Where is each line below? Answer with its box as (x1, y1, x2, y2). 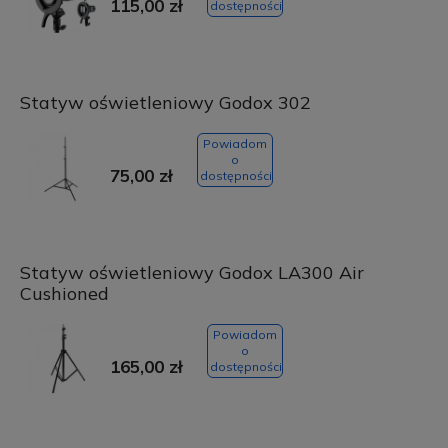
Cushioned (19, 282, 109, 306)
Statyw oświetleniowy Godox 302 (19, 91, 311, 115)
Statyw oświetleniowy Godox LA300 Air (19, 261, 364, 285)
